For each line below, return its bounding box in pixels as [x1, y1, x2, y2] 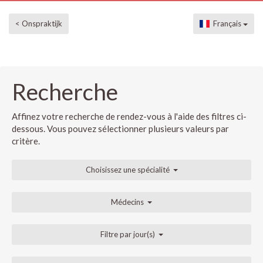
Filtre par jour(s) [100, 229, 155, 239]
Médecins [111, 197, 144, 207]
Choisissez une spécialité [85, 164, 170, 174]
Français [210, 19, 243, 28]
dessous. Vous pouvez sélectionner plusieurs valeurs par [12, 123, 229, 134]
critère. [12, 135, 40, 146]
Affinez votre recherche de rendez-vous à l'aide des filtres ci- [12, 110, 247, 122]
